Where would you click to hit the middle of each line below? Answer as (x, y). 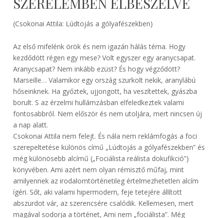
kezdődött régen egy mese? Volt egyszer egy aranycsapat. (104, 58)
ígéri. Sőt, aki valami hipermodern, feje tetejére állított (97, 192)
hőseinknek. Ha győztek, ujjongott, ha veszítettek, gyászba (105, 91)
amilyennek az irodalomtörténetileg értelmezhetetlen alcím (106, 181)
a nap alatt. (30, 125)
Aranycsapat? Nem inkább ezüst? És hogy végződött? (96, 69)
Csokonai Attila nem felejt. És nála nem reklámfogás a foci (105, 136)
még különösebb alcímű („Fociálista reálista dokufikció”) (101, 159)
